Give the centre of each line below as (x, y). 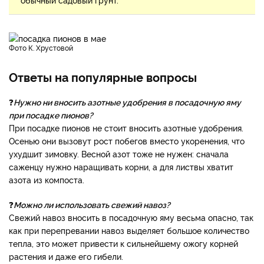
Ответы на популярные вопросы (103, 77)
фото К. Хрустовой (44, 48)
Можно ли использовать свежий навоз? (92, 204)
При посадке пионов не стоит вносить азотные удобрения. (126, 128)
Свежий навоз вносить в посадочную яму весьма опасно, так (131, 217)
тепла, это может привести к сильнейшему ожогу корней (123, 243)
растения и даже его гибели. (66, 256)
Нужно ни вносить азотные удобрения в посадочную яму (127, 102)
